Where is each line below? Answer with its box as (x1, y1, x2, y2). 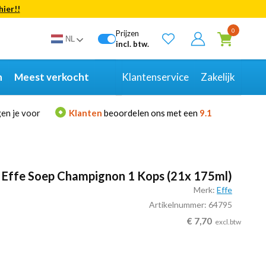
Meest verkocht (14, 71, 89, 83)
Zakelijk (201, 71, 235, 83)
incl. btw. (116, 39, 149, 49)
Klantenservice (122, 71, 189, 83)
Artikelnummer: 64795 (149, 199, 232, 210)
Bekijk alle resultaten (100, 20, 202, 33)
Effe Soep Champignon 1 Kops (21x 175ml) (2, 169, 232, 183)
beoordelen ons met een (102, 107, 199, 118)
